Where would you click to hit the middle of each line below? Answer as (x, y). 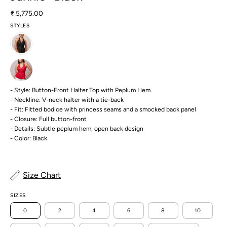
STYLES (20, 25)
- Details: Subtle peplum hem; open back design (77, 128)
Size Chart (42, 175)
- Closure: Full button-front (48, 119)
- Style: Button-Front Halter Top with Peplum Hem (80, 90)
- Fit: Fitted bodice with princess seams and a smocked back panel (103, 109)
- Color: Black (29, 138)
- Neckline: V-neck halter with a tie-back (67, 99)
